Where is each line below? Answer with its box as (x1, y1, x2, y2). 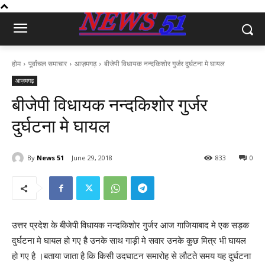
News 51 (37, 153, 64, 162)
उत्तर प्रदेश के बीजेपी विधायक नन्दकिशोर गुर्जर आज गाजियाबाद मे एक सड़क (12, 219, 249, 231)
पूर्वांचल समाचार (28, 59, 67, 69)
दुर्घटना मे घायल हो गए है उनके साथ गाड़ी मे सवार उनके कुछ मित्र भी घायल (12, 235, 246, 247)
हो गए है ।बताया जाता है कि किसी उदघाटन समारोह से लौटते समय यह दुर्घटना (12, 250, 251, 262)
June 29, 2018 (72, 153, 112, 163)
